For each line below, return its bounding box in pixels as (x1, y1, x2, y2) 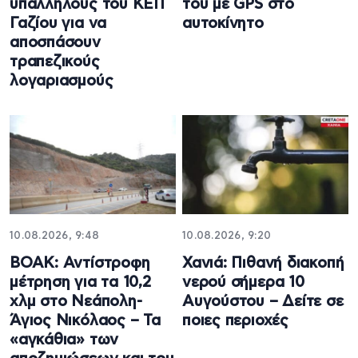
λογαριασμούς (10, 74, 113, 89)
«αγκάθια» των (10, 332, 119, 348)
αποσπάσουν (10, 35, 101, 51)
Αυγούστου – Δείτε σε (182, 293, 344, 309)
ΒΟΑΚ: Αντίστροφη (10, 255, 150, 271)
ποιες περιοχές (182, 312, 288, 328)
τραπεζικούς (10, 54, 100, 70)
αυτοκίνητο (182, 16, 264, 32)
